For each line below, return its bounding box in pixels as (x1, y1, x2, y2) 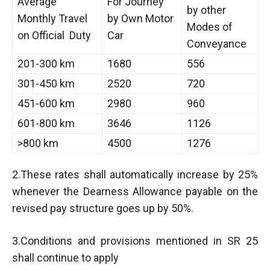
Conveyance (187, 37, 246, 50)
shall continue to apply (12, 251, 119, 264)
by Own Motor (107, 11, 174, 25)
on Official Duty (17, 28, 91, 42)
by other (187, 3, 226, 16)
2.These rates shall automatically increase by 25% (12, 168, 258, 181)
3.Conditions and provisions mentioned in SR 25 (12, 234, 258, 247)
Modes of (187, 20, 233, 33)
